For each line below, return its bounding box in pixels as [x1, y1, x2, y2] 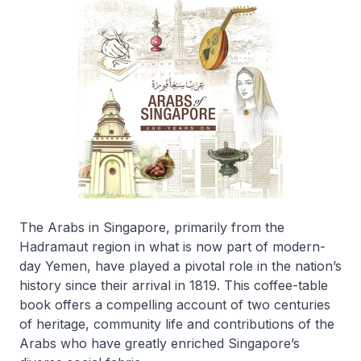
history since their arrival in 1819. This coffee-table [19, 277, 328, 293]
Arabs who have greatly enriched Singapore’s [19, 335, 300, 351]
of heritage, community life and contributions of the [19, 316, 334, 332]
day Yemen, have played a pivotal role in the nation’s [19, 258, 342, 274]
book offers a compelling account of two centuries [19, 297, 330, 313]
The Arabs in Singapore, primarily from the [19, 219, 284, 235]
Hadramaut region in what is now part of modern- [19, 239, 326, 255]
